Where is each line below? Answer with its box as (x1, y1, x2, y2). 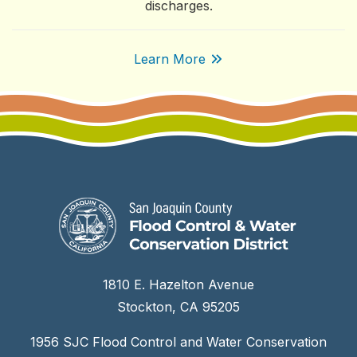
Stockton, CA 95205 (117, 299, 240, 315)
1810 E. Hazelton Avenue (103, 277, 254, 292)
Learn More (133, 51, 206, 67)
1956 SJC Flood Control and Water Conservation (30, 334, 327, 350)
